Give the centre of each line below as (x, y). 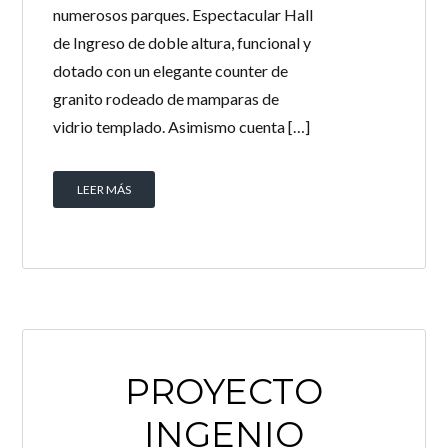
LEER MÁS (104, 189)
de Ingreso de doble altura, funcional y (182, 42)
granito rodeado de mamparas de (166, 98)
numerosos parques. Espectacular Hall (183, 14)
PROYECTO (224, 391)
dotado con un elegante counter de (171, 70)
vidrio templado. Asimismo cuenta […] (182, 126)
